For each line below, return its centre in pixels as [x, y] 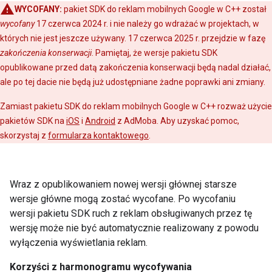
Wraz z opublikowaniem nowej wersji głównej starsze [123, 184]
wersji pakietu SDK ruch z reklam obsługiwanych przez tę [131, 213]
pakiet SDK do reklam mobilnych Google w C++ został [164, 9]
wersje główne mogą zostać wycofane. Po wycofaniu [123, 199]
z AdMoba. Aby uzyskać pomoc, [177, 121]
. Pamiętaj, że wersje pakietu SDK [155, 53]
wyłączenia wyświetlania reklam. [79, 243]
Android [100, 121]
